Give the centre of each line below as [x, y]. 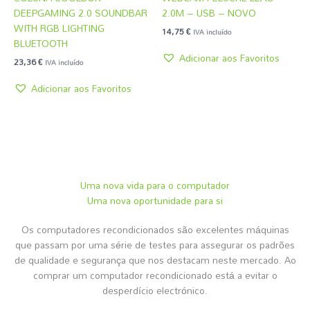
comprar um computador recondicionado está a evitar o [155, 275]
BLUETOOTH [41, 43]
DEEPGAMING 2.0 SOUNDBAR [81, 12]
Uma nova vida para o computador [155, 185]
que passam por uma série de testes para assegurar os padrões [155, 244]
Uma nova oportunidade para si [155, 200]
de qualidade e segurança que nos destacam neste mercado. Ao [155, 259]
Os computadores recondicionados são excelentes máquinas [155, 229]
